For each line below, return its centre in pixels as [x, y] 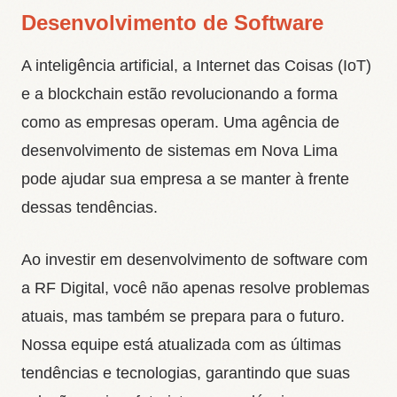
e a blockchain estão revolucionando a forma [179, 94]
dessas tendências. [90, 208]
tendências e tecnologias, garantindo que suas [186, 374]
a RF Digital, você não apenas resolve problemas [195, 288]
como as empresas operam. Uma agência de [180, 123]
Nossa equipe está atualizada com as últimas [181, 345]
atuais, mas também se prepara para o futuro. [183, 317]
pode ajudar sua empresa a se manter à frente [185, 179]
